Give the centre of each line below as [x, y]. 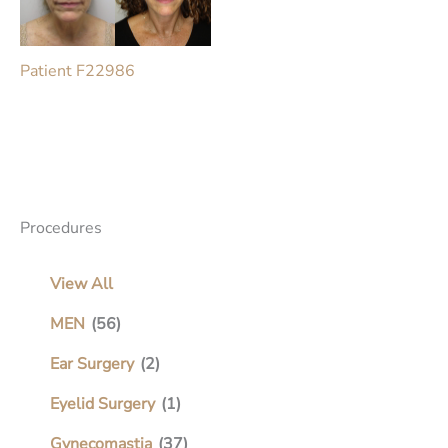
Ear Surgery [92, 363]
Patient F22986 [77, 70]
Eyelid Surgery [102, 403]
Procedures [61, 227]
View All [81, 283]
